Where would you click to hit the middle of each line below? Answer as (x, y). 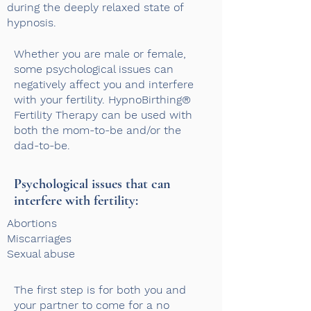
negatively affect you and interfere (104, 84)
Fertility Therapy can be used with (103, 115)
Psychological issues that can (92, 184)
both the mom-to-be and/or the (98, 130)
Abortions (32, 223)
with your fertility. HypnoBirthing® (102, 100)
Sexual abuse (41, 254)
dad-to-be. (42, 145)
